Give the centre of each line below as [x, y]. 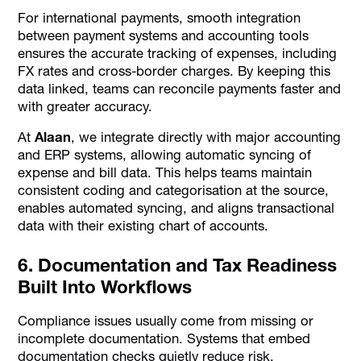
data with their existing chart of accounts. [143, 226]
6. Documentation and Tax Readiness [178, 266]
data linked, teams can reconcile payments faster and [180, 88]
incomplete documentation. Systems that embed [164, 338]
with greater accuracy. [85, 106]
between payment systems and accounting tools [164, 35]
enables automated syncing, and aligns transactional [176, 208]
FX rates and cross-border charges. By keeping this [174, 71]
